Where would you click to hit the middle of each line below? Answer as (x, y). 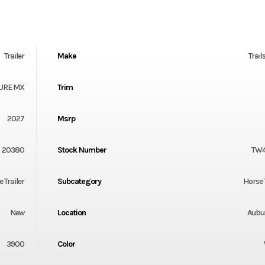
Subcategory (79, 181)
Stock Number (82, 150)
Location (71, 212)
